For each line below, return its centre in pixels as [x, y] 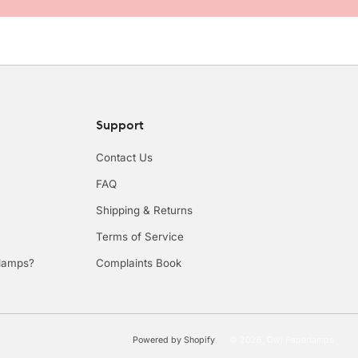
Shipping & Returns [144, 211]
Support [119, 125]
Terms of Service [139, 237]
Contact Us [124, 158]
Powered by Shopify [174, 340]
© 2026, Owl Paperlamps [282, 340]
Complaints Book [138, 263]
